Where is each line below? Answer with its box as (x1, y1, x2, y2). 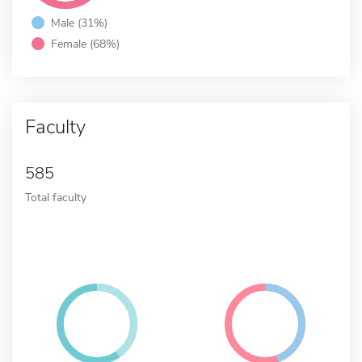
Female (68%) (51, 35, 120, 52)
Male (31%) (51, 14, 107, 31)
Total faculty (25, 188, 86, 205)
